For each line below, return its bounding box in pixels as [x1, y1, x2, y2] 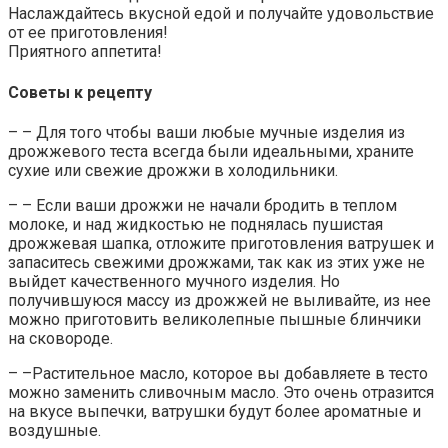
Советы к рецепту [8, 82, 152, 102]
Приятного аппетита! [8, 42, 162, 62]
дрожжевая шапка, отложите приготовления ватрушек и [8, 233, 434, 253]
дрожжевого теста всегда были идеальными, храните [8, 141, 414, 161]
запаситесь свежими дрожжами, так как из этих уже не [8, 252, 425, 272]
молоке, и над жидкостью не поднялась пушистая [8, 214, 383, 234]
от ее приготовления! [8, 23, 168, 43]
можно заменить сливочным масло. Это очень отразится [8, 382, 434, 402]
